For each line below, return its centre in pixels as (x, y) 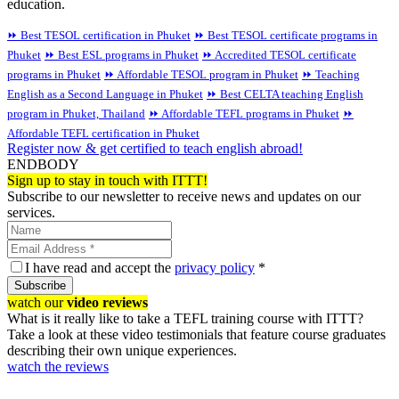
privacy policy (215, 267)
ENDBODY (43, 164)
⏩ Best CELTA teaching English (285, 94)
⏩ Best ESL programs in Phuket (122, 54)
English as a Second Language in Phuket (105, 94)
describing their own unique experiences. (122, 350)
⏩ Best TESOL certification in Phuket (99, 35)
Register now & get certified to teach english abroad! (155, 148)
